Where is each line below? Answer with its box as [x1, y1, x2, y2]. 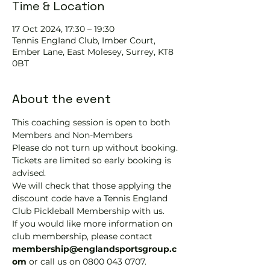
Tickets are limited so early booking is [12, 155, 174, 166]
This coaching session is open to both [12, 117, 172, 128]
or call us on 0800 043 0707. [29, 256, 146, 267]
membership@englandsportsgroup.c [12, 243, 177, 254]
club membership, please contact [12, 231, 155, 242]
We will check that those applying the [12, 180, 174, 191]
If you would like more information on [12, 218, 175, 229]
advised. [12, 168, 46, 178]
